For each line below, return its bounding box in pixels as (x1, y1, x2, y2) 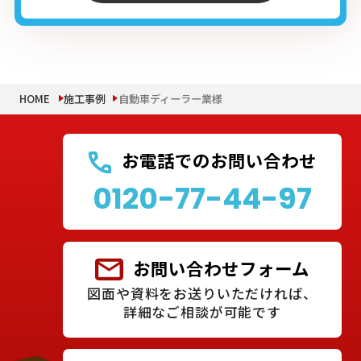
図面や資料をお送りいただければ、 (87, 283, 317, 303)
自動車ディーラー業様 (118, 91, 223, 107)
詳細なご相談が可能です (122, 301, 282, 322)
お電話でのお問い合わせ (122, 147, 317, 173)
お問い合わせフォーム (132, 255, 309, 281)
